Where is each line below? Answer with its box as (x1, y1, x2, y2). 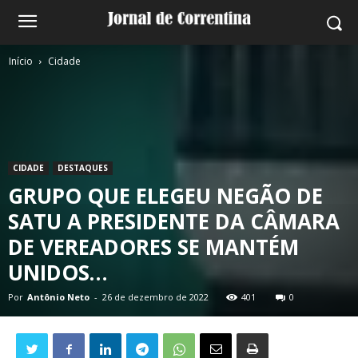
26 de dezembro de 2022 (102, 291, 209, 303)
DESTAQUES (58, 162, 108, 173)
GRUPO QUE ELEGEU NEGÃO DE (8, 181, 323, 210)
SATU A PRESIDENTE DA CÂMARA (8, 207, 340, 236)
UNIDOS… (8, 258, 108, 287)
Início (9, 54, 33, 68)
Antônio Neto (27, 291, 89, 303)
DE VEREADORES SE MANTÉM (8, 233, 299, 261)
